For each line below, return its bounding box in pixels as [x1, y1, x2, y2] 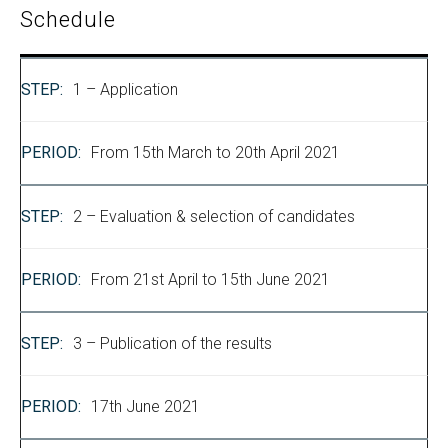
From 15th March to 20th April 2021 [91, 143, 340, 163]
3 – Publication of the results [73, 334, 272, 354]
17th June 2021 [91, 397, 200, 417]
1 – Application [73, 80, 178, 100]
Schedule [20, 7, 116, 33]
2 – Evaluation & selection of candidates [73, 207, 355, 227]
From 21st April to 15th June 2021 [91, 270, 330, 290]
